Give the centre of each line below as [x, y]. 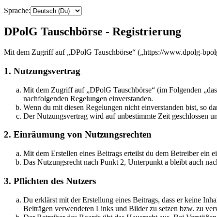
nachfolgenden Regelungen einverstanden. [88, 98]
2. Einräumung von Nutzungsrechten [78, 135]
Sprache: [17, 11]
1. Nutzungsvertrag [42, 71]
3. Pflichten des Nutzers [50, 181]
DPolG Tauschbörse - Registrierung [93, 32]
